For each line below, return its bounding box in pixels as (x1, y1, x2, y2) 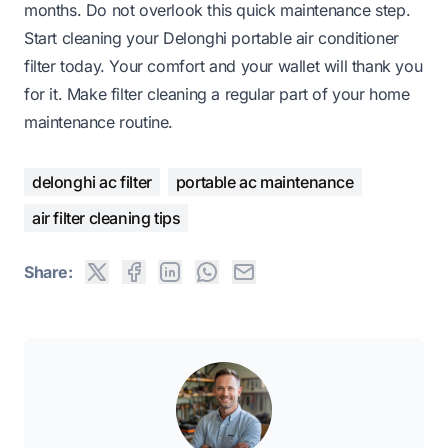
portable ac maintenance (175, 171, 354, 192)
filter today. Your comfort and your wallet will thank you (24, 55, 423, 76)
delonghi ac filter (32, 171, 152, 192)
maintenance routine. (24, 111, 173, 132)
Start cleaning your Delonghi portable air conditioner (24, 27, 399, 48)
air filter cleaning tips (32, 207, 181, 228)
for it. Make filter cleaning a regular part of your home (24, 83, 410, 104)
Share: (24, 261, 73, 282)
